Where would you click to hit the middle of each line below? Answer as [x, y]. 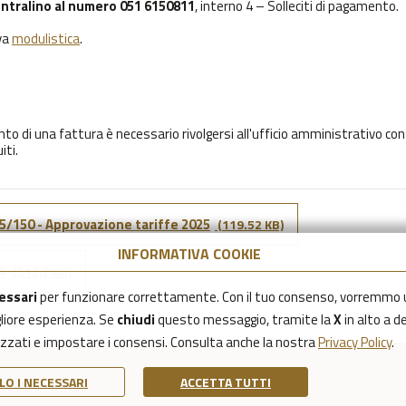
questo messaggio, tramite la [244, 319]
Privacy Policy [355, 342]
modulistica [46, 38]
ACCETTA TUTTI [226, 382]
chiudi [136, 319]
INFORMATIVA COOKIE [189, 254]
